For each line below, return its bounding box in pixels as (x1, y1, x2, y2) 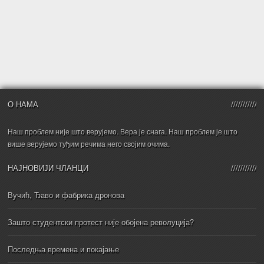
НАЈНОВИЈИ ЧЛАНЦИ (8, 161, 89, 173)
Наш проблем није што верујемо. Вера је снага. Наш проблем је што (8, 126, 238, 136)
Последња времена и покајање (8, 243, 120, 255)
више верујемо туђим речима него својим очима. (8, 138, 170, 148)
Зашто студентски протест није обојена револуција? (8, 216, 194, 227)
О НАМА (8, 98, 39, 110)
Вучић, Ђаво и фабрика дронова (8, 189, 125, 200)
